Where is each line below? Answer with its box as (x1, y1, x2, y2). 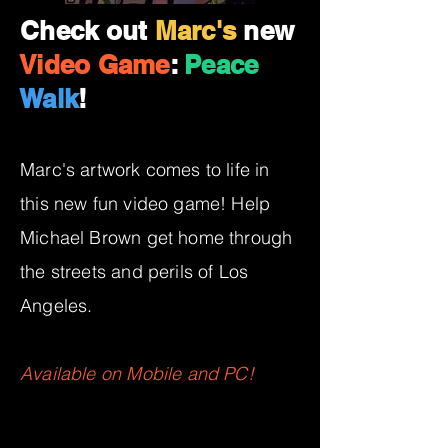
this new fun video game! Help (20, 192, 271, 215)
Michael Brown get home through (20, 226, 293, 249)
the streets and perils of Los (20, 260, 249, 283)
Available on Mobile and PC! (20, 362, 254, 385)
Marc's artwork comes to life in (20, 158, 270, 181)
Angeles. (20, 294, 98, 317)
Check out (20, 15, 155, 46)
